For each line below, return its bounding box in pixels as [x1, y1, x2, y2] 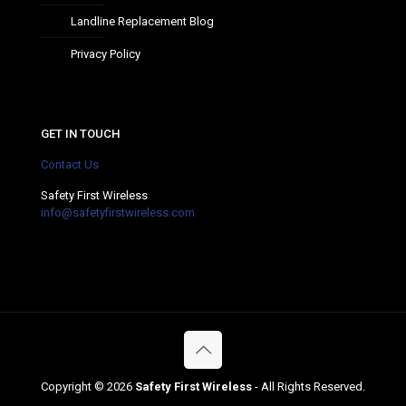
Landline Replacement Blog [71, 14, 214, 28]
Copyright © [41, 379, 107, 393]
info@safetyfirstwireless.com [41, 205, 195, 219]
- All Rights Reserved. [252, 379, 365, 393]
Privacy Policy [71, 46, 140, 61]
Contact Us [41, 157, 99, 171]
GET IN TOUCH [41, 126, 120, 140]
